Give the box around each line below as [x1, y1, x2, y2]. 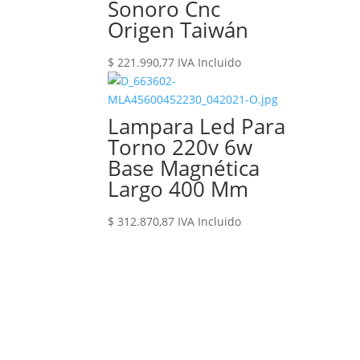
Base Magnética [108, 153, 260, 182]
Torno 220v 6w [108, 133, 253, 162]
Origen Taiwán [108, 15, 249, 44]
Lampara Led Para [108, 112, 286, 141]
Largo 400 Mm [108, 174, 249, 203]
